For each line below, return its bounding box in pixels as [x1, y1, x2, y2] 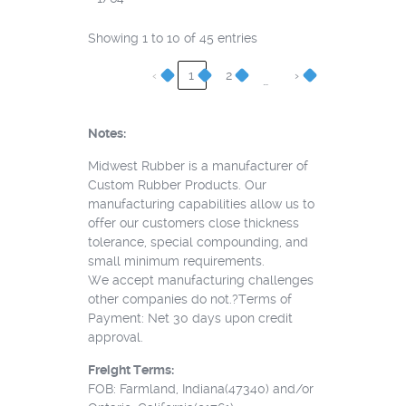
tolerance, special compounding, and [87, 235, 308, 250]
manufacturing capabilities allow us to [87, 197, 314, 212]
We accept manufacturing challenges [87, 273, 314, 288]
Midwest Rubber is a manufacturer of [87, 159, 308, 174]
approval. [87, 330, 143, 345]
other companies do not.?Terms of [87, 292, 292, 307]
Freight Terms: [87, 362, 174, 378]
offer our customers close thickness [87, 216, 299, 231]
